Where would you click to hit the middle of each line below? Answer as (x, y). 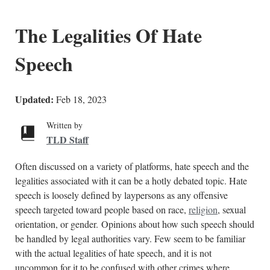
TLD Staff (67, 140)
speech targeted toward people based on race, (102, 209)
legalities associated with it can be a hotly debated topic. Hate (131, 181)
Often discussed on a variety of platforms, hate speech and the (132, 166)
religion (203, 209)
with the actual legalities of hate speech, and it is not (113, 253)
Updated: (34, 99)
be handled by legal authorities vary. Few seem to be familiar (130, 238)
